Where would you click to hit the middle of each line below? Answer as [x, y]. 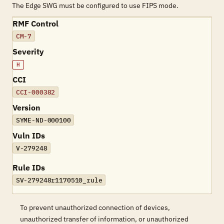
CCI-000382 [35, 92]
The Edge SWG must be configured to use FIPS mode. [95, 5]
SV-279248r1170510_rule [59, 180]
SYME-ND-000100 [43, 120]
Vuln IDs [29, 135]
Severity [28, 51]
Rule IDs [29, 167]
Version [26, 107]
